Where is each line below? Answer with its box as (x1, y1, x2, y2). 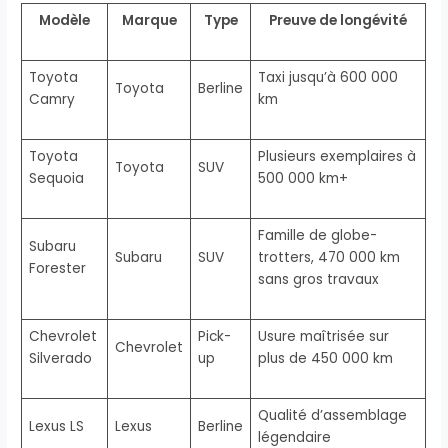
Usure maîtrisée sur (257, 326, 389, 346)
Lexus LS (28, 416, 84, 436)
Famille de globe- (257, 225, 377, 245)
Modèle (39, 10, 91, 30)
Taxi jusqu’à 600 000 (257, 67, 398, 87)
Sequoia (28, 168, 84, 188)
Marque (121, 10, 177, 30)
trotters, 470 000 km (257, 247, 400, 267)
